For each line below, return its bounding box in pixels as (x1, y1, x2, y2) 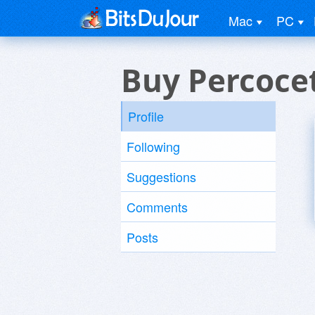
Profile (128, 107, 164, 125)
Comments (127, 198, 188, 216)
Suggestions (127, 167, 196, 186)
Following (127, 137, 180, 155)
